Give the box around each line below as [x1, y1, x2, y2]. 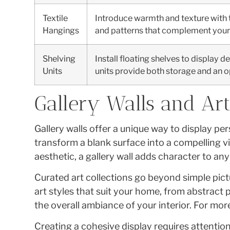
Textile [43, 12, 68, 23]
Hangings [43, 25, 80, 35]
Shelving [43, 53, 76, 64]
